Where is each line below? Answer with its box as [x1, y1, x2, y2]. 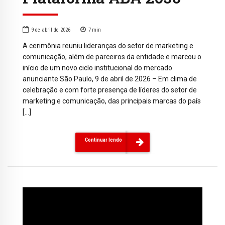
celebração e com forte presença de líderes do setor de [23, 85, 197, 94]
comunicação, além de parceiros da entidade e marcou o [23, 52, 201, 61]
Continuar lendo [85, 137, 122, 144]
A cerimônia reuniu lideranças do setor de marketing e [23, 41, 193, 50]
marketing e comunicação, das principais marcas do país [23, 96, 201, 105]
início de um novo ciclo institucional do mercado [23, 63, 172, 72]
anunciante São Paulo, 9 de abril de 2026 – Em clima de [23, 74, 197, 83]
